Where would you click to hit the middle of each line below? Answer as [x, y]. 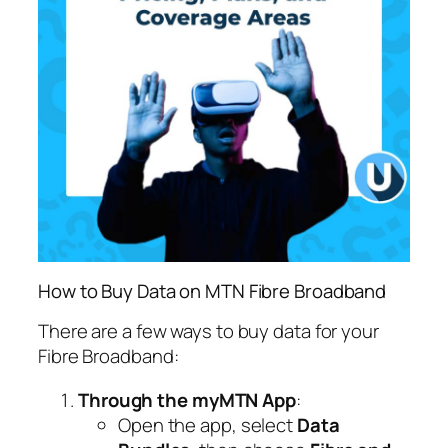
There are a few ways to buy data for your [208, 331]
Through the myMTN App [187, 399]
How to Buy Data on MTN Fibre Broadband [212, 290]
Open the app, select [207, 424]
